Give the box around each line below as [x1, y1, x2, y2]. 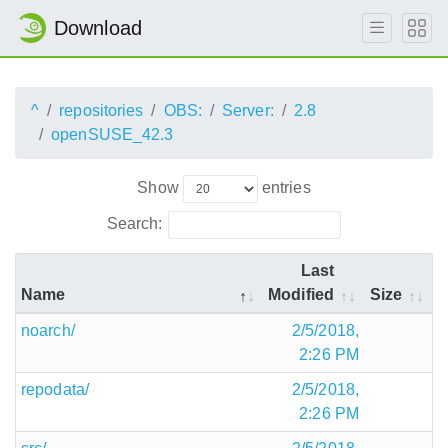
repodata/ [21, 380, 89, 398]
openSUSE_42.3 [51, 126, 174, 143]
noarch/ [21, 321, 75, 339]
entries [257, 178, 311, 196]
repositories [59, 102, 144, 119]
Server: [222, 102, 274, 119]
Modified [268, 285, 334, 303]
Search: [106, 214, 163, 232]
